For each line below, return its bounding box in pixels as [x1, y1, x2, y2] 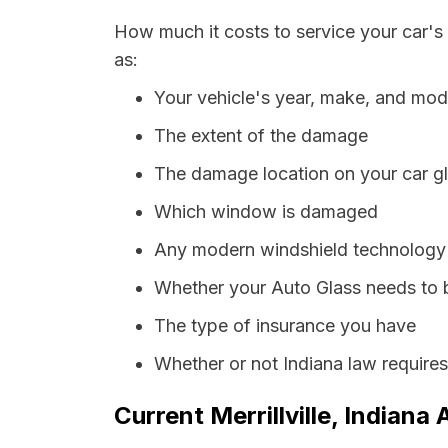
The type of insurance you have [154, 315, 416, 336]
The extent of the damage [154, 125, 368, 146]
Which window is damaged [154, 201, 378, 222]
